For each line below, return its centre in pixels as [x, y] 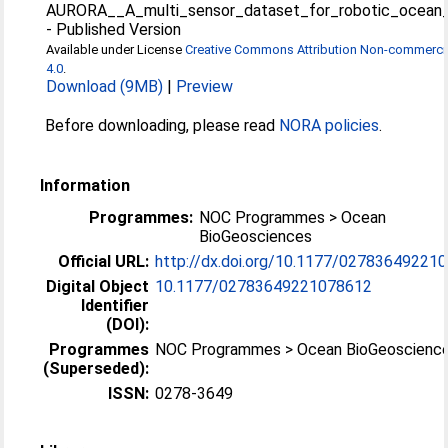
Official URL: [104, 261]
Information [85, 185]
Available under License [116, 49]
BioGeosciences [256, 236]
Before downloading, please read [162, 125]
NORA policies [329, 125]
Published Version [119, 29]
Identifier [115, 305]
